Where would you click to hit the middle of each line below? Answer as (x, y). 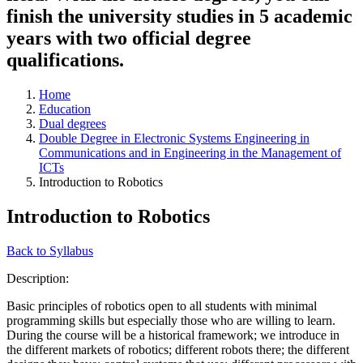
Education (65, 109)
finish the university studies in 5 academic (179, 16)
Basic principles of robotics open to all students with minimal (162, 305)
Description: (39, 278)
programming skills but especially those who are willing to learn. (171, 320)
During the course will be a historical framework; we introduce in (173, 335)
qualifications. (65, 60)
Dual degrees (73, 123)
